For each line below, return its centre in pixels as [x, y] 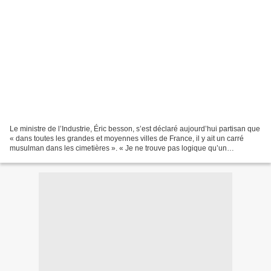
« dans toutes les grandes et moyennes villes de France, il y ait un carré [127, 138]
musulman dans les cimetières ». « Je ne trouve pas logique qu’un [118, 148]
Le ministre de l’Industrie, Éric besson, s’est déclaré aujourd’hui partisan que [135, 129]
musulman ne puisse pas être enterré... [73, 158]
